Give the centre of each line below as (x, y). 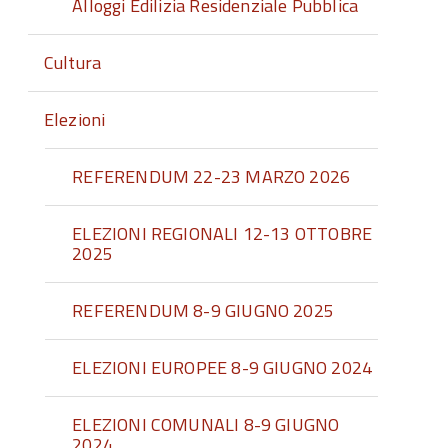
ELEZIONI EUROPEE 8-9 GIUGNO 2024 (222, 367)
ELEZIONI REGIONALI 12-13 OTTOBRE (222, 233)
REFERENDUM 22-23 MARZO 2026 (211, 176)
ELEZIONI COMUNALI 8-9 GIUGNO (206, 424)
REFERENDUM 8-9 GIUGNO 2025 (203, 310)
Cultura (72, 62)
